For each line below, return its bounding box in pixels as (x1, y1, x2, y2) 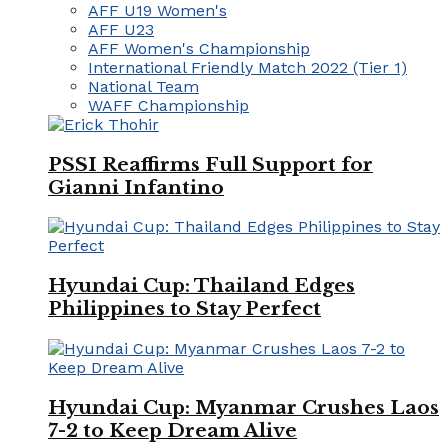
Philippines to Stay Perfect (48, 297, 321, 321)
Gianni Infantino (48, 175, 224, 199)
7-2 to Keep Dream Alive (48, 418, 297, 442)
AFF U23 (88, 20, 154, 39)
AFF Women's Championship (88, 39, 310, 58)
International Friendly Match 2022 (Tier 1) (88, 58, 407, 77)
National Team (88, 77, 199, 96)
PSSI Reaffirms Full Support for (48, 152, 373, 176)
